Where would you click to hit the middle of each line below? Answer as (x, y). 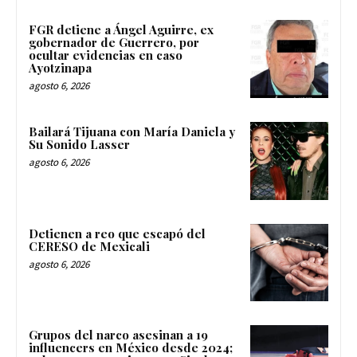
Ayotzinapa (60, 68)
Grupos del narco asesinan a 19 (118, 335)
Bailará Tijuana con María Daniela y (132, 131)
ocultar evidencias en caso (106, 55)
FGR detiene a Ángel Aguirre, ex (121, 30)
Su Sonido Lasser (79, 144)
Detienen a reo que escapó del (117, 233)
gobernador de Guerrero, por (114, 43)
